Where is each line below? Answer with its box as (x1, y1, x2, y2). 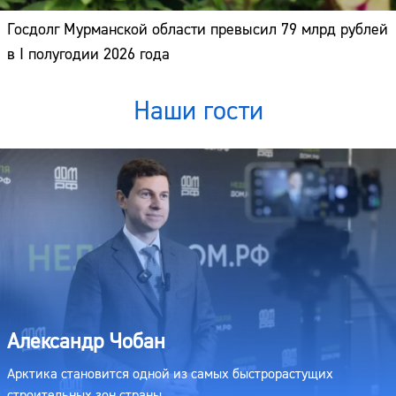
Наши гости (133, 94, 263, 129)
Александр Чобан (7, 327, 165, 355)
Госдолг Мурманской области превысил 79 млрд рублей (7, 19, 388, 41)
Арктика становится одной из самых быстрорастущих (7, 364, 333, 383)
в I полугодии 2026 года (7, 44, 170, 65)
